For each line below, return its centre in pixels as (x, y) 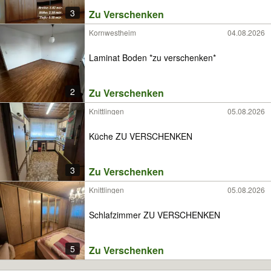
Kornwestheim (113, 32)
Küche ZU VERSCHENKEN (141, 136)
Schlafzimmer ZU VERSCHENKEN (155, 214)
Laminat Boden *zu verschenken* (152, 57)
